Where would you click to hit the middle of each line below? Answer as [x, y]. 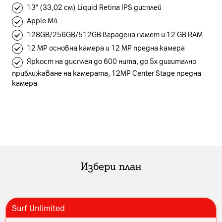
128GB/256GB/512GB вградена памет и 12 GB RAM [115, 34]
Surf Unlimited [38, 207]
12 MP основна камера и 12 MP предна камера [106, 47]
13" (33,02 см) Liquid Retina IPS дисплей [94, 7]
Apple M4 [42, 21]
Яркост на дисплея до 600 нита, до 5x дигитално [111, 61]
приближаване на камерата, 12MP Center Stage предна [107, 73]
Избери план [111, 166]
